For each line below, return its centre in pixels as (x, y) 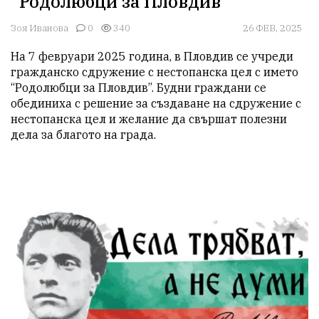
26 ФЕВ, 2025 (273, 28)
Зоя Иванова (40, 28)
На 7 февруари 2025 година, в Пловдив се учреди (152, 57)
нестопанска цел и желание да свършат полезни (149, 119)
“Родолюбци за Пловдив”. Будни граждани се (138, 88)
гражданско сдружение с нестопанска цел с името (155, 72)
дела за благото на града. (83, 135)
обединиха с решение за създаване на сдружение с (156, 104)
